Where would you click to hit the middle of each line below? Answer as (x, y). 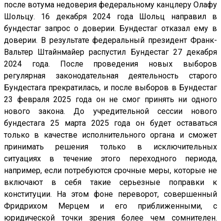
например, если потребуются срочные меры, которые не (110, 171)
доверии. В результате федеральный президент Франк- (110, 40)
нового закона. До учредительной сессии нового (110, 111)
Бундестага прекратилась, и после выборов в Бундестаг (110, 88)
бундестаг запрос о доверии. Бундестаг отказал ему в (110, 29)
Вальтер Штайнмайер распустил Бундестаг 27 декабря (110, 52)
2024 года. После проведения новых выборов (110, 64)
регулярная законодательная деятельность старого (110, 76)
